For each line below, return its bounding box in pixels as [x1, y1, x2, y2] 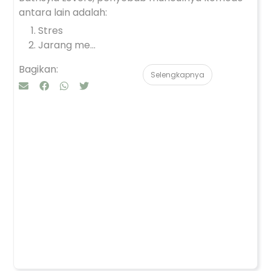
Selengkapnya [151, 70, 204, 80]
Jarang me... [38, 38, 96, 52]
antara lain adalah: [19, 5, 107, 19]
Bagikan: [19, 62, 58, 76]
